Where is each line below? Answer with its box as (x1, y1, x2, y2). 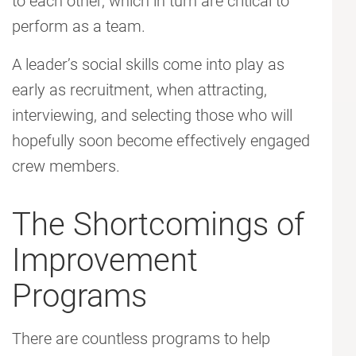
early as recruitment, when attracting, (12, 80, 267, 100)
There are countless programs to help (12, 329, 270, 349)
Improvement (12, 242, 198, 280)
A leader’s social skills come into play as (12, 55, 284, 75)
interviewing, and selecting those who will (12, 106, 292, 126)
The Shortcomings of (12, 206, 304, 244)
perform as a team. (12, 17, 145, 37)
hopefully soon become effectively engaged (12, 131, 310, 151)
